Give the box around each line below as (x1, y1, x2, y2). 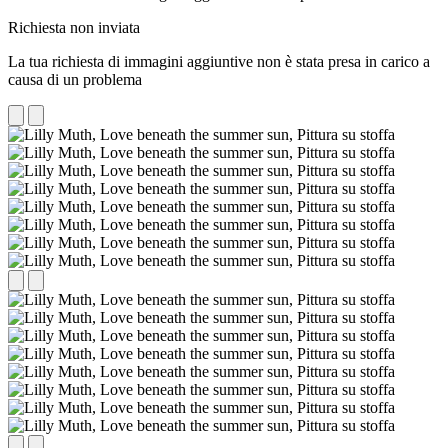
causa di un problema (8, 70, 142, 88)
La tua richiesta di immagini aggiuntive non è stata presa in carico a (8, 52, 430, 70)
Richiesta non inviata (8, 18, 140, 36)
